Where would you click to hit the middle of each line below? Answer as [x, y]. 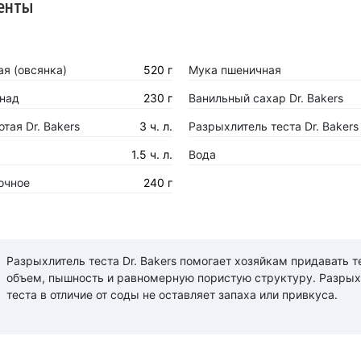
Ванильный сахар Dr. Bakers [266, 98]
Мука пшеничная [234, 70]
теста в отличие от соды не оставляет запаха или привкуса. [172, 294]
